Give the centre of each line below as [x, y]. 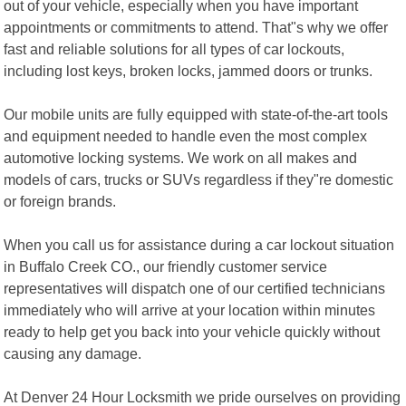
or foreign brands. [60, 201]
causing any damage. [73, 353]
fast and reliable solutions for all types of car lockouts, [174, 48]
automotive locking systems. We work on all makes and [181, 157]
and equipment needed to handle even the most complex [186, 135]
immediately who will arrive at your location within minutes [190, 309]
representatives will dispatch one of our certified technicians [195, 288]
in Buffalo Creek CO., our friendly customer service [166, 266]
